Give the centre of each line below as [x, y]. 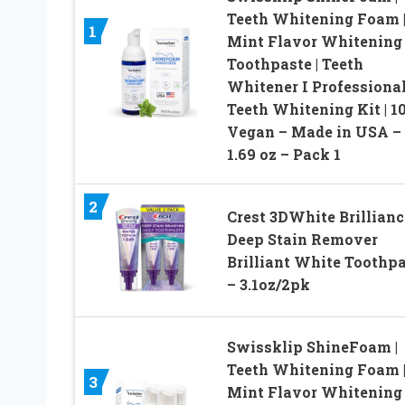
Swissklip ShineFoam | [312, 347]
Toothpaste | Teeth [295, 64]
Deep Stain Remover [302, 240]
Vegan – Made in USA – [314, 132]
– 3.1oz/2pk [268, 285]
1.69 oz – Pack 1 [283, 155]
